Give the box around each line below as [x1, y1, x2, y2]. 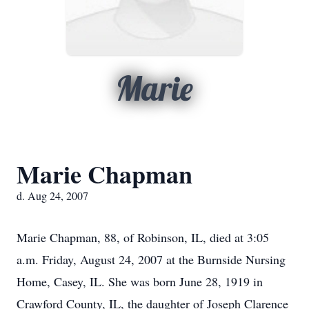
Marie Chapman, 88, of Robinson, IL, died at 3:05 [17, 229, 269, 246]
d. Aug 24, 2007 [17, 188, 88, 203]
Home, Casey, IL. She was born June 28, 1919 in [17, 273, 263, 290]
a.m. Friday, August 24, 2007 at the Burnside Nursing [17, 251, 286, 268]
